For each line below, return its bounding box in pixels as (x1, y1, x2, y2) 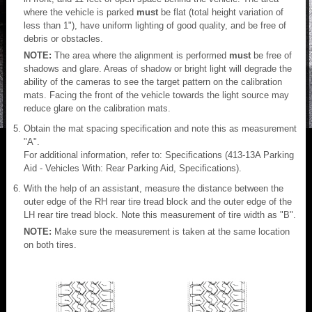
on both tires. (24, 239, 77, 250)
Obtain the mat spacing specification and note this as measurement (24, 123, 297, 134)
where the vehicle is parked (24, 6, 136, 17)
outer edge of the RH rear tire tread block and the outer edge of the (24, 196, 292, 207)
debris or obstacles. (24, 33, 103, 44)
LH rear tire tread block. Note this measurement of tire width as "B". (24, 209, 296, 220)
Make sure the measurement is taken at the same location (54, 226, 290, 237)
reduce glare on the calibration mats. (24, 102, 171, 114)
